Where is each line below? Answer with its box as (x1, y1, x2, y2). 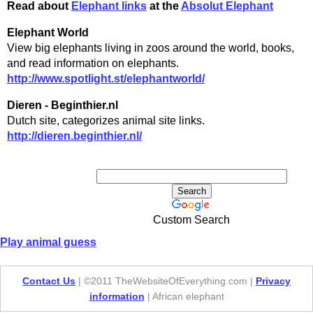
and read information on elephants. (7, 57, 179, 69)
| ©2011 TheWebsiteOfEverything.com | (75, 275, 256, 286)
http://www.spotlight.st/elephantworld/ (7, 72, 205, 85)
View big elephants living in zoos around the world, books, (7, 41, 294, 54)
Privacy (256, 275, 291, 286)
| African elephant (144, 290, 224, 302)
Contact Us (22, 275, 75, 286)
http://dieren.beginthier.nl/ (7, 129, 142, 142)
